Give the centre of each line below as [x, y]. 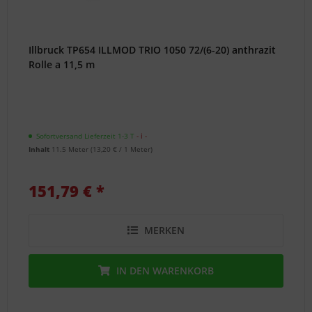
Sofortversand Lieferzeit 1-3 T [86, 135]
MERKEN [165, 230]
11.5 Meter [71, 149]
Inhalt [40, 149]
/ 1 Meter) [135, 149]
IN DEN [133, 270]
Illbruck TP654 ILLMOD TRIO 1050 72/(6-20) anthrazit [153, 49]
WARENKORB [184, 270]
